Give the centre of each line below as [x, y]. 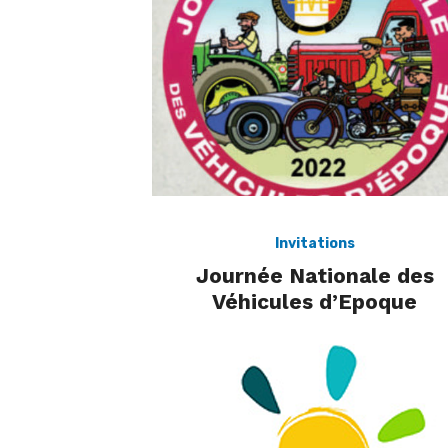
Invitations [314, 244]
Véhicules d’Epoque [314, 302]
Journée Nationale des [314, 276]
